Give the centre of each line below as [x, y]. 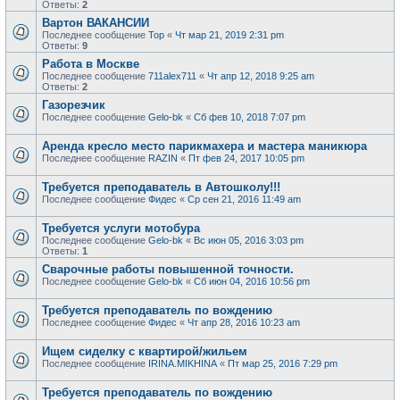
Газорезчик [74, 105]
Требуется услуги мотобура [121, 228]
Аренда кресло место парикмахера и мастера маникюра [204, 146]
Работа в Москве [91, 64]
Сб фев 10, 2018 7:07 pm [250, 117]
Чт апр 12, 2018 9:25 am [261, 76]
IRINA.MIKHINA [183, 363]
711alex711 [172, 76]
